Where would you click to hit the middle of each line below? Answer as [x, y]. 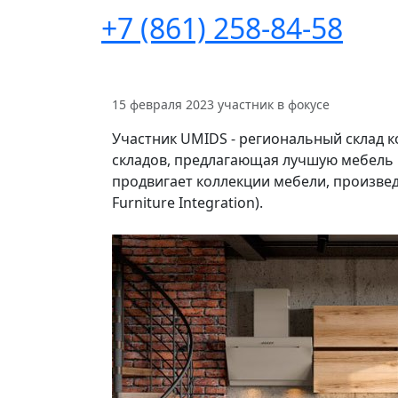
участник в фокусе [274, 104]
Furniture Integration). [187, 203]
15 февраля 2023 [163, 104]
